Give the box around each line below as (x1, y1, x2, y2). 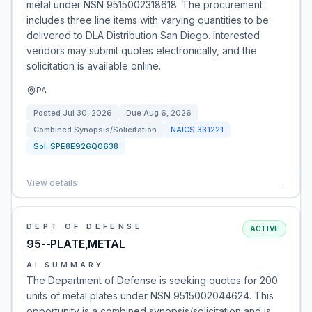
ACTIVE (249, 224, 279, 233)
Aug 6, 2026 (143, 108, 192, 118)
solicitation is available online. (26, 60, 161, 72)
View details (26, 178, 77, 188)
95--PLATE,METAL (26, 237, 125, 251)
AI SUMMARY (26, 260, 104, 269)
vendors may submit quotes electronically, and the (26, 45, 257, 56)
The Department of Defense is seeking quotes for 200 (26, 274, 278, 286)
